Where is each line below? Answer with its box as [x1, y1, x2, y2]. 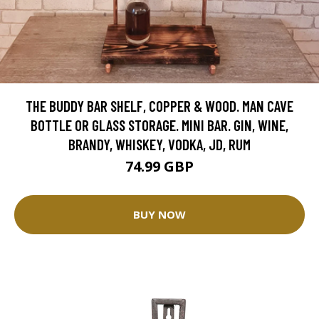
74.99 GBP [125, 156, 194, 176]
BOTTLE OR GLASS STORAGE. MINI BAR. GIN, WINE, [31, 115, 288, 134]
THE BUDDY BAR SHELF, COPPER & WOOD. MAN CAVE [26, 96, 293, 115]
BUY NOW [133, 207, 186, 222]
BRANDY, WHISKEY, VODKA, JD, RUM [68, 135, 251, 153]
